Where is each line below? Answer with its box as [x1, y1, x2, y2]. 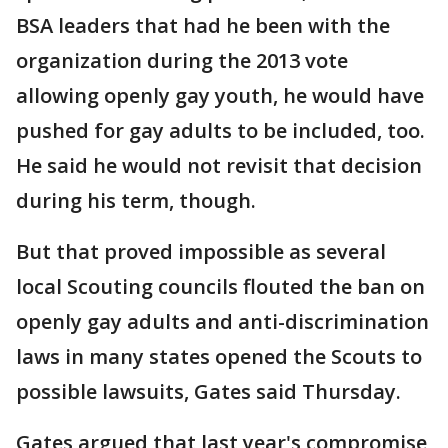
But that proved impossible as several [16, 238, 386, 266]
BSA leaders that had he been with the [16, 12, 390, 40]
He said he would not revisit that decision [16, 152, 422, 180]
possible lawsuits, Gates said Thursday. [16, 378, 401, 406]
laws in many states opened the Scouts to [16, 343, 422, 371]
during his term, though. [16, 187, 256, 215]
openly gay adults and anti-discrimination [16, 308, 429, 336]
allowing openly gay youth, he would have [16, 82, 424, 110]
